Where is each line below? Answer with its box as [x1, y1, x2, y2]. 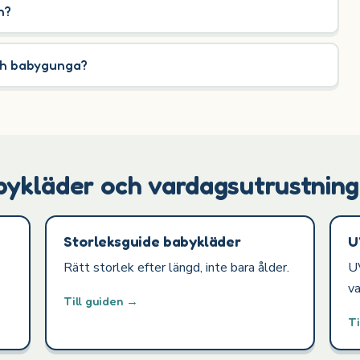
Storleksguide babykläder [63, 231, 241, 250]
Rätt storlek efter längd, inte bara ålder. [63, 259, 290, 277]
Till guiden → [63, 294, 139, 309]
